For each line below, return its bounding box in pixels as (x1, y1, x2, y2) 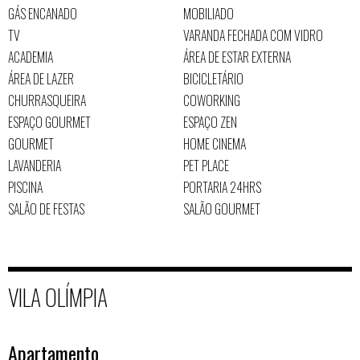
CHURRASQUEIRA (8, 90, 86, 110)
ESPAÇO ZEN (182, 112, 237, 132)
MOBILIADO (182, 3, 234, 23)
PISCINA (8, 177, 43, 197)
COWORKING (182, 90, 240, 110)
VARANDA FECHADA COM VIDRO (182, 25, 323, 45)
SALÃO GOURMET (182, 198, 260, 219)
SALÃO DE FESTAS (8, 198, 84, 219)
